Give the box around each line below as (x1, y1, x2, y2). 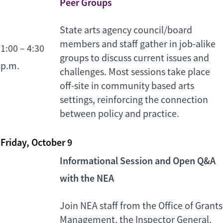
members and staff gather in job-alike (60, 38, 216, 51)
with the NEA (60, 172, 114, 185)
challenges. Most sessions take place (60, 66, 210, 79)
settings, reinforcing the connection (60, 94, 208, 107)
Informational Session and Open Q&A (60, 154, 216, 168)
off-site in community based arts (60, 80, 194, 93)
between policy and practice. (60, 108, 179, 120)
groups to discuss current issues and (60, 52, 209, 65)
